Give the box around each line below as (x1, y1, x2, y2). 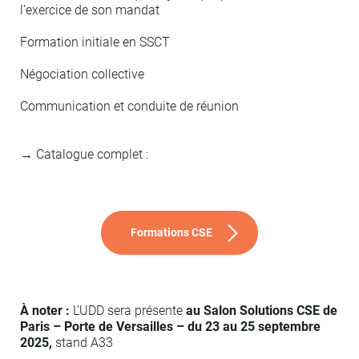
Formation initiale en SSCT (20, 34, 170, 50)
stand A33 (52, 335, 113, 351)
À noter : (20, 303, 70, 319)
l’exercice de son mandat (20, 2, 159, 18)
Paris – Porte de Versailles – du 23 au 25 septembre (20, 319, 321, 335)
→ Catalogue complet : (20, 147, 151, 163)
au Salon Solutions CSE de (186, 303, 337, 319)
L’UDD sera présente (70, 303, 186, 319)
